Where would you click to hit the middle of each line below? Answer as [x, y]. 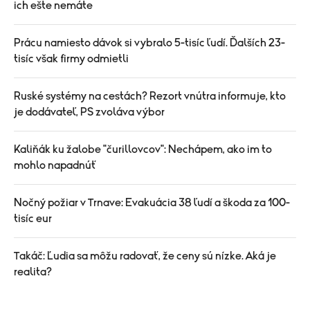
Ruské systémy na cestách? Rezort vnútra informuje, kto [150, 96]
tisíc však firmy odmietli [71, 58]
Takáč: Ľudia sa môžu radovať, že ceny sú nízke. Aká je [145, 256]
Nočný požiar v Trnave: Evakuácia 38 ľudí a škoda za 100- [152, 202]
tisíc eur [33, 218]
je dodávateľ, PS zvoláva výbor [89, 112]
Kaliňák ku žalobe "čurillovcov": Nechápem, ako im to [143, 149]
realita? [33, 272]
